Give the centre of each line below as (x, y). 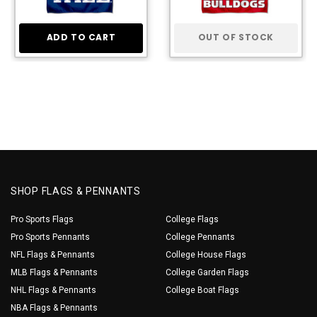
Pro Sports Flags (42, 219)
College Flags (192, 219)
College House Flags (206, 254)
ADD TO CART (81, 37)
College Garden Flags (207, 272)
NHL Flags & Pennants (53, 290)
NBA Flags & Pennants (54, 307)
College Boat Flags (202, 290)
